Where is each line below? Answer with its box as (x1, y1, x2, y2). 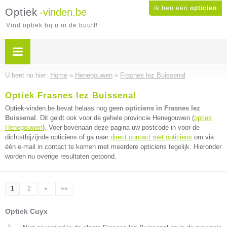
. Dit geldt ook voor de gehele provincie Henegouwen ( (36, 114, 194, 122)
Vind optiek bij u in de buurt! (6, 22, 98, 29)
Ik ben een (154, 5, 190, 12)
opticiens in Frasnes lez (125, 104, 200, 112)
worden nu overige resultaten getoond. (5, 153, 117, 160)
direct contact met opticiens (110, 133, 192, 141)
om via (192, 133, 214, 141)
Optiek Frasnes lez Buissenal (5, 91, 136, 100)
